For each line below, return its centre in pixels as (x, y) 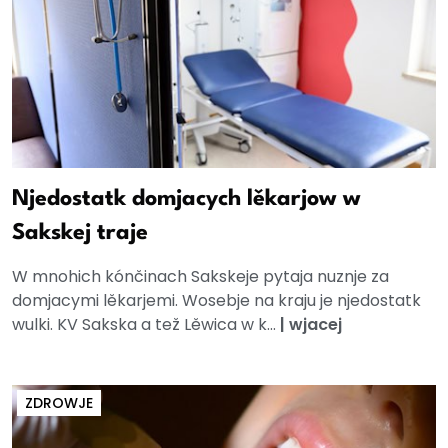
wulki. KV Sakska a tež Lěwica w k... (146, 325)
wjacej (315, 325)
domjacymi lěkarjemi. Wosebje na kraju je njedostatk (216, 301)
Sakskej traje (80, 233)
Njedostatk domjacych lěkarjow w (186, 199)
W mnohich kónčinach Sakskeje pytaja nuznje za (200, 277)
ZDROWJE (59, 403)
